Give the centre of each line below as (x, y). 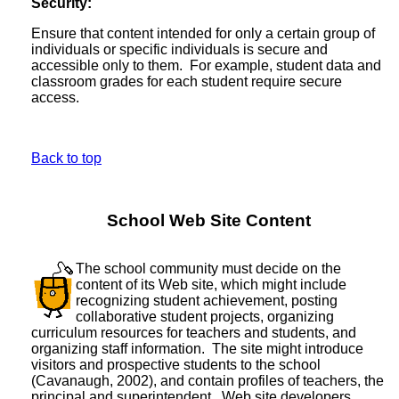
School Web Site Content (208, 220)
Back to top (66, 158)
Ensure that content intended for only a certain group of (203, 33)
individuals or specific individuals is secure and (179, 49)
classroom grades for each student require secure (187, 81)
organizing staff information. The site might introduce (197, 348)
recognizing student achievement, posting (207, 300)
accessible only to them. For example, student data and (206, 65)
